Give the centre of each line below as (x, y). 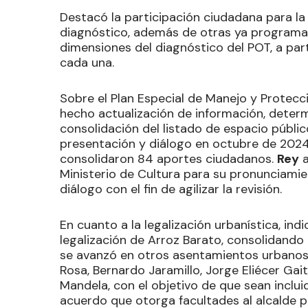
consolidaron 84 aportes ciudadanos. (168, 158)
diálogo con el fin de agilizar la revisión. (171, 189)
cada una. (87, 62)
